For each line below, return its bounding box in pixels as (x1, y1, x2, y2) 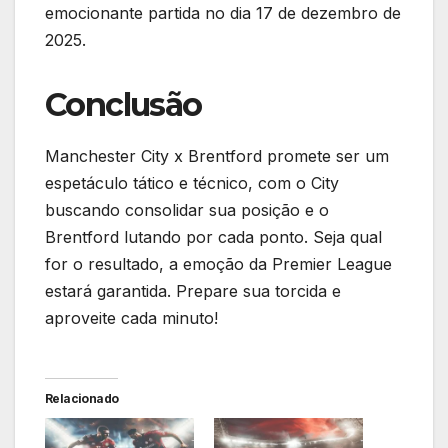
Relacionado (45, 390, 119, 406)
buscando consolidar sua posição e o (45, 199, 329, 220)
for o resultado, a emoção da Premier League (45, 253, 392, 274)
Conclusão (45, 84, 202, 124)
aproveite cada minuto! (45, 307, 218, 328)
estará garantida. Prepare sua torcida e (45, 280, 341, 301)
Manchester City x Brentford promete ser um (45, 145, 389, 166)
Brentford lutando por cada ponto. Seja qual (45, 226, 382, 247)
